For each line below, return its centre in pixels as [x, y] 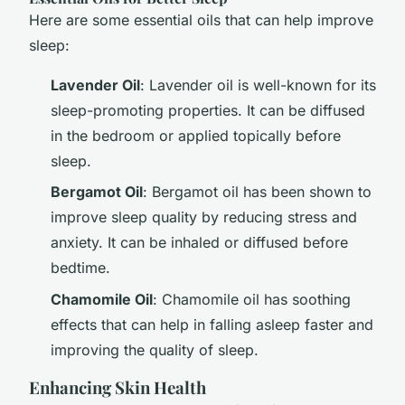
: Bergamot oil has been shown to [257, 192]
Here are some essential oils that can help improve [201, 19]
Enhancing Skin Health [118, 387]
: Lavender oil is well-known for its [258, 85]
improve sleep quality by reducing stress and [204, 217]
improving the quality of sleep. [155, 349]
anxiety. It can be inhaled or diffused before [199, 243]
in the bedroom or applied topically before [196, 135]
